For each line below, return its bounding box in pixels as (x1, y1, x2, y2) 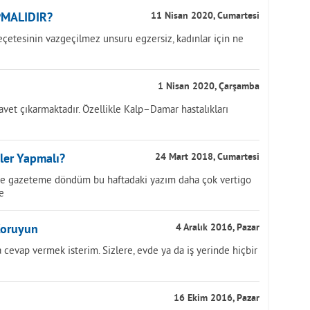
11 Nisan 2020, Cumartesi (151, 10, 259, 22)
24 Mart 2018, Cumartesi (155, 152, 259, 163)
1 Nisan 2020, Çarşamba (158, 81, 259, 93)
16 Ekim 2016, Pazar (174, 293, 259, 304)
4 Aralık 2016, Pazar (176, 222, 259, 234)
